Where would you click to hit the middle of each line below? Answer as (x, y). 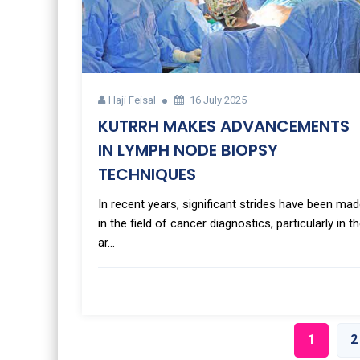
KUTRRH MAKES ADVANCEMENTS (224, 126)
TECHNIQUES (147, 174)
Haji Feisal (132, 100)
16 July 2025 (218, 100)
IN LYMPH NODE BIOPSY (188, 150)
